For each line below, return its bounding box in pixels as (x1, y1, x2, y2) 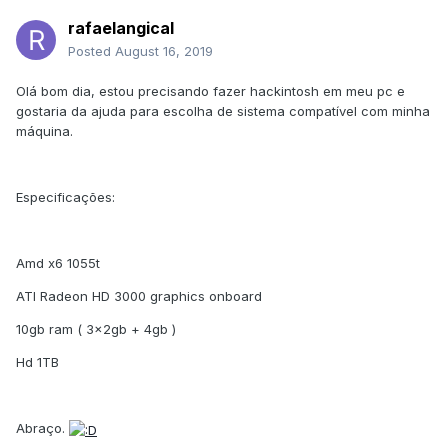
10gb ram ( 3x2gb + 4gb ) (16, 321, 176, 338)
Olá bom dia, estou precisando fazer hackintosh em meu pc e (16, 83, 405, 100)
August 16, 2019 (115, 43, 213, 60)
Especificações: (16, 189, 115, 206)
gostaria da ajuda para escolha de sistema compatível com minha (16, 103, 430, 120)
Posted (68, 43, 115, 60)
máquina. (16, 123, 73, 140)
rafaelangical (68, 18, 174, 39)
